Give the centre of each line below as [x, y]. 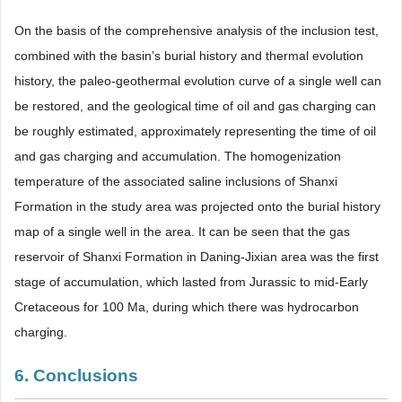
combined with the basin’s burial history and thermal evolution [189, 56]
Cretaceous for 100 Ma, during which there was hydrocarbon [187, 307]
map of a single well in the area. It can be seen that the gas [182, 232]
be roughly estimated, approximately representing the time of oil [195, 131]
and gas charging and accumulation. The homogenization [178, 157]
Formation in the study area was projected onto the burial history [197, 207]
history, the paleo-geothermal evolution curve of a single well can [198, 81]
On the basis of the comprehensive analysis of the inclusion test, [197, 31]
